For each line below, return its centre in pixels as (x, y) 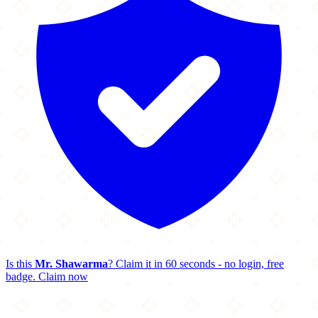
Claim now (63, 276)
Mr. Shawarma (71, 264)
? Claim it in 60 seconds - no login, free (196, 264)
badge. (21, 276)
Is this (20, 264)
